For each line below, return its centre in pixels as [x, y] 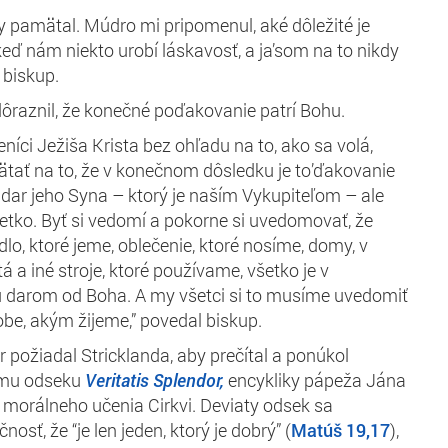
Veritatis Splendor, [154, 379]
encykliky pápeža [293, 379]
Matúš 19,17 [340, 429]
